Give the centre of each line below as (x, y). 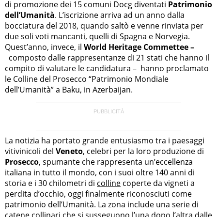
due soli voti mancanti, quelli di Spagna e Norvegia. (97, 37)
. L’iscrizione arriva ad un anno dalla (120, 15)
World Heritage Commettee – (139, 47)
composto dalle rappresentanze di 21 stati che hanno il (108, 58)
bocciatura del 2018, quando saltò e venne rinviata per (104, 26)
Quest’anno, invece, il (44, 47)
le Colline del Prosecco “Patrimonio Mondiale (87, 79)
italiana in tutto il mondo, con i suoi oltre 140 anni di (100, 173)
